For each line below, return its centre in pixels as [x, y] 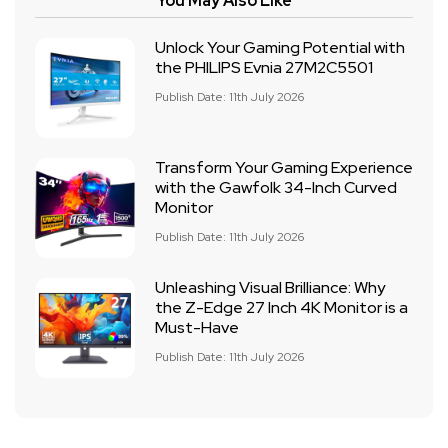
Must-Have [197, 327]
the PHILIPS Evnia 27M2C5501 [264, 67]
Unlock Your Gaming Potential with [280, 47]
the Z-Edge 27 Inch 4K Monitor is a [281, 307]
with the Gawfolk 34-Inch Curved [276, 187]
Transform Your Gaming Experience [284, 167]
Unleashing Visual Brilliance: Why [270, 287]
